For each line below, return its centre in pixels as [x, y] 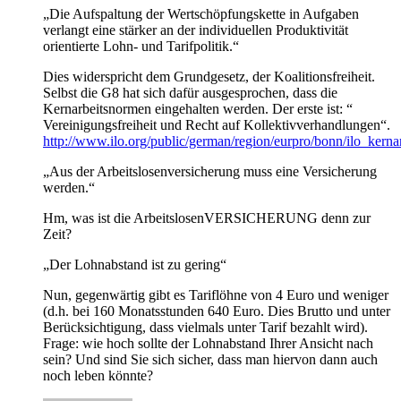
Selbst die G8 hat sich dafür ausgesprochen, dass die [190, 93]
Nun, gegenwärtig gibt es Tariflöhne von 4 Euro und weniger [216, 295]
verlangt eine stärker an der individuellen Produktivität [196, 30]
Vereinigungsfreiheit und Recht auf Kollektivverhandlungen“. [217, 125]
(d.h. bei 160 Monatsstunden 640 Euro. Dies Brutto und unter [217, 311]
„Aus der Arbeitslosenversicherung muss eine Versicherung [210, 172]
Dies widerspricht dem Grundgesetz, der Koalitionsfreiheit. [209, 77]
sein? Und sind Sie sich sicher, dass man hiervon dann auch [210, 360]
